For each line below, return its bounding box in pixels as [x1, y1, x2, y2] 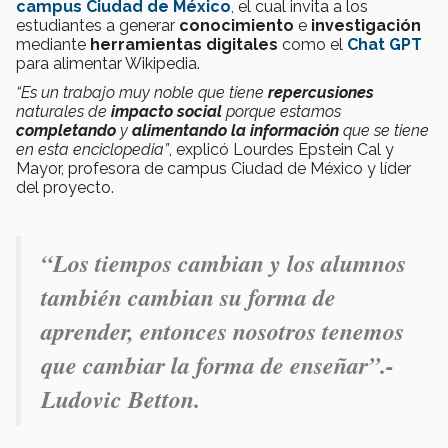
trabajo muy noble [63, 83, 194, 103]
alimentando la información [132, 121, 339, 141]
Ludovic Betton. [41, 382, 200, 417]
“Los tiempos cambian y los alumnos [41, 246, 406, 281]
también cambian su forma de [41, 280, 336, 315]
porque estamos [222, 102, 341, 122]
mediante [16, 35, 90, 55]
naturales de [16, 102, 111, 122]
